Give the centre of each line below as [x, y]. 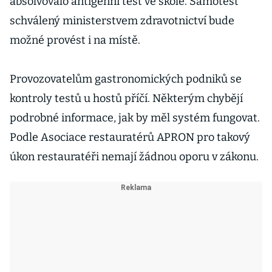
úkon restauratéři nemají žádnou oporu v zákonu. [134, 157]
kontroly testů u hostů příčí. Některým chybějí [126, 98]
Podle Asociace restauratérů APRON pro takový [130, 137]
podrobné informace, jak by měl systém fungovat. [135, 118]
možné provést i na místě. [75, 40]
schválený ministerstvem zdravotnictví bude [122, 21]
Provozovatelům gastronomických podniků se [126, 79]
